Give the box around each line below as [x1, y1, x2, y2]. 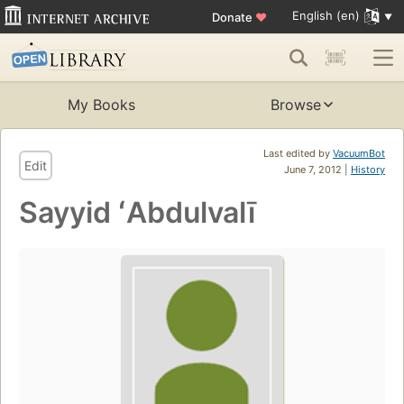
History [351, 163, 385, 177]
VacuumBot [333, 147, 385, 161]
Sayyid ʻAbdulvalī [19, 195, 255, 231]
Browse [271, 96, 321, 115]
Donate [211, 9, 255, 24]
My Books [67, 96, 135, 115]
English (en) [291, 8, 360, 23]
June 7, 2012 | [284, 163, 351, 177]
